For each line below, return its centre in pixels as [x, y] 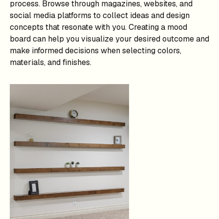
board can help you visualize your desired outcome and [109, 39]
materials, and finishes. [51, 62]
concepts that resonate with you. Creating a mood [99, 27]
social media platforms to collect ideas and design [100, 15]
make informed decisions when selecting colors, [96, 51]
